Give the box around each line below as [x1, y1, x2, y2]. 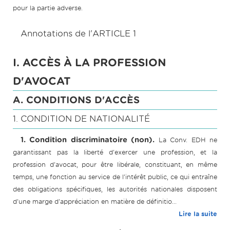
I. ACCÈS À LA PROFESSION [13, 56, 166, 69]
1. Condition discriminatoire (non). [21, 136, 155, 144]
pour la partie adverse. [13, 4, 83, 12]
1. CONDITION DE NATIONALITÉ [13, 114, 150, 124]
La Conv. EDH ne [158, 136, 218, 144]
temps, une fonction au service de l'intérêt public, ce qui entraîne [13, 173, 217, 181]
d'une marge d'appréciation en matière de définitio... [13, 198, 177, 206]
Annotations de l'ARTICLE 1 [21, 29, 136, 39]
